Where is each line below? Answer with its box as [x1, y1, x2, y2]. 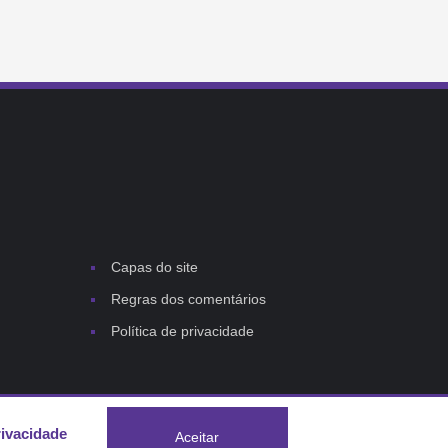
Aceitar [175, 429, 220, 446]
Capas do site [111, 259, 198, 276]
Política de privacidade [111, 323, 254, 340]
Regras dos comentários [111, 291, 266, 308]
